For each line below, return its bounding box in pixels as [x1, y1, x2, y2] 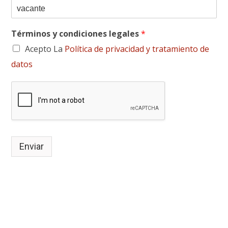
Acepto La [25, 43, 65, 54]
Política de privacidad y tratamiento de [65, 43, 210, 54]
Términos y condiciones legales [11, 27, 141, 39]
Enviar [19, 140, 44, 152]
